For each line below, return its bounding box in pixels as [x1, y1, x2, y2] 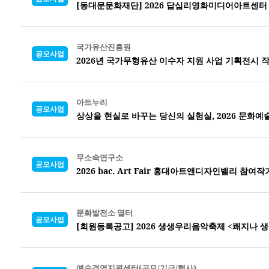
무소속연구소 [76, 151, 123, 163]
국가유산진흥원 [76, 41, 131, 52]
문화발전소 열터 [76, 207, 133, 218]
